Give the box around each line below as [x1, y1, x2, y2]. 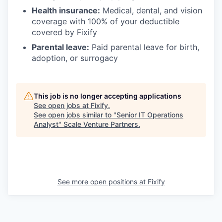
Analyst [34, 120, 58, 129]
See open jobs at [34, 101, 91, 110]
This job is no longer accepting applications [34, 92, 181, 101]
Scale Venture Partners [63, 120, 138, 129]
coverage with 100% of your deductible [32, 16, 179, 27]
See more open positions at [57, 177, 148, 186]
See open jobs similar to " [34, 111, 116, 119]
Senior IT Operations [116, 111, 183, 119]
